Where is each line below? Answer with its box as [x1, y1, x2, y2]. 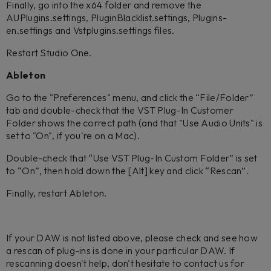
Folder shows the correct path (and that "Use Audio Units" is [6, 117, 263, 129]
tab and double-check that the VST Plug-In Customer [6, 104, 233, 116]
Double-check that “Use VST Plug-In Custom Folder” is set [6, 152, 258, 164]
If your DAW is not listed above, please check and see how [6, 232, 258, 244]
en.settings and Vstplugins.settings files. [6, 24, 177, 36]
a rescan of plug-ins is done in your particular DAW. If [6, 244, 235, 256]
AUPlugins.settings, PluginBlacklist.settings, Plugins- [6, 11, 227, 24]
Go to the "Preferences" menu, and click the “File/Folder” [6, 91, 254, 103]
